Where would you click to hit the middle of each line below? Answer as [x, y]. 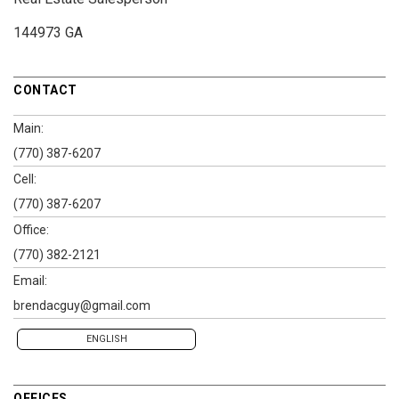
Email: [30, 280]
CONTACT [45, 90]
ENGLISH [106, 338]
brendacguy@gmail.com [82, 305]
